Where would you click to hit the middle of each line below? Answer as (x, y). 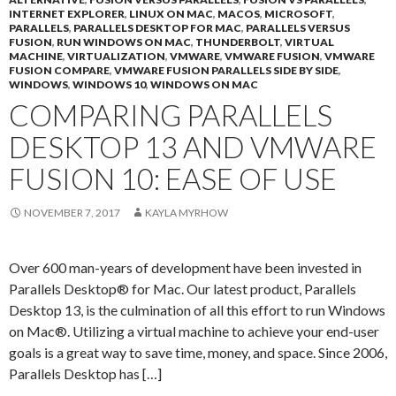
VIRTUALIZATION (116, 56)
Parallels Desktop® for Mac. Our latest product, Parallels (183, 289)
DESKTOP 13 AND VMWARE (193, 147)
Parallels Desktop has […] (85, 373)
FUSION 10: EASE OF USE (173, 179)
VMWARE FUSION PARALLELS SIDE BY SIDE (226, 70)
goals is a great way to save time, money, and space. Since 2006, (198, 352)
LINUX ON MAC (171, 14)
